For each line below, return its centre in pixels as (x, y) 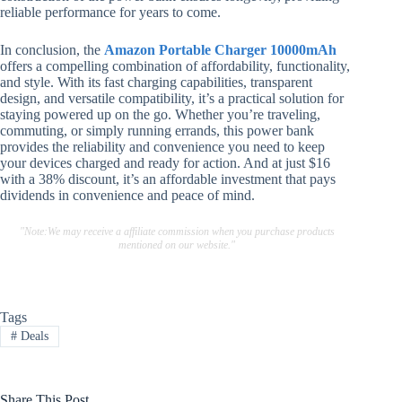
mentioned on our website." (177, 245)
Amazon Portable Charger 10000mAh (220, 50)
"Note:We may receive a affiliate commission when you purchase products (177, 232)
